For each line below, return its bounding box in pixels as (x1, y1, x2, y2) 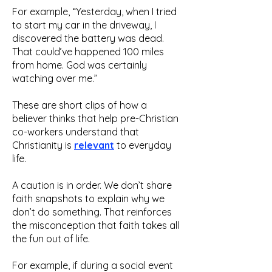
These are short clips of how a (12, 99, 147, 111)
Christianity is (12, 139, 74, 151)
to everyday (114, 139, 171, 151)
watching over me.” (12, 72, 97, 84)
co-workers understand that (12, 126, 139, 138)
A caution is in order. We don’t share (12, 179, 172, 191)
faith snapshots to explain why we (12, 192, 165, 205)
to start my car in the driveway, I (12, 19, 156, 31)
